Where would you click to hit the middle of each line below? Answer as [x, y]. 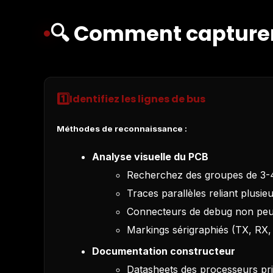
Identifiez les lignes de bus [137, 99]
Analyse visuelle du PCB [150, 156]
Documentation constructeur [163, 251]
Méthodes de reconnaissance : [122, 128]
